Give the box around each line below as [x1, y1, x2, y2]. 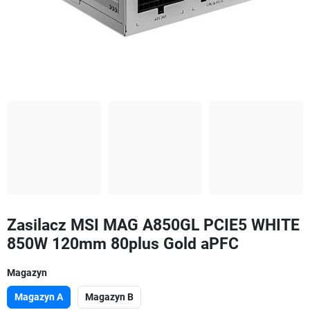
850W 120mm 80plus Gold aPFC [7, 233, 239, 253]
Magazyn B [85, 291, 134, 302]
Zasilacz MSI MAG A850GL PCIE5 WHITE [7, 215, 300, 235]
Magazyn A [15, 291, 63, 302]
